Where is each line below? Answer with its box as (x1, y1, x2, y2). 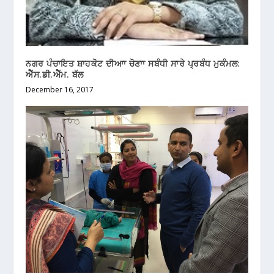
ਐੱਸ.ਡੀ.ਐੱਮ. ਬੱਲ (26, 68, 84, 81)
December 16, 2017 (26, 84, 94, 95)
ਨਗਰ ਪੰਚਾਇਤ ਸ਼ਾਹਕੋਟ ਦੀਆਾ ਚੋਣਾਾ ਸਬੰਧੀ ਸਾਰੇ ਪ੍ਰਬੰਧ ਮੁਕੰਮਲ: (26, 57, 240, 70)
